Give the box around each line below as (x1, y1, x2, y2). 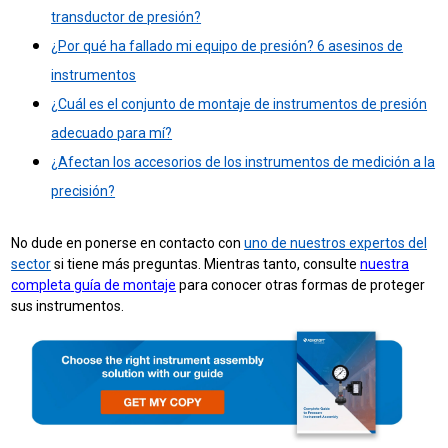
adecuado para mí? (51, 124, 173, 141)
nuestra (360, 255, 410, 272)
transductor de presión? (51, 8, 202, 25)
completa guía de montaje (11, 276, 177, 293)
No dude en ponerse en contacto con (11, 234, 245, 251)
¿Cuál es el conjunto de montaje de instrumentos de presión (51, 95, 428, 112)
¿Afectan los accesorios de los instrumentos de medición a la (51, 153, 436, 170)
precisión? (51, 182, 116, 199)
